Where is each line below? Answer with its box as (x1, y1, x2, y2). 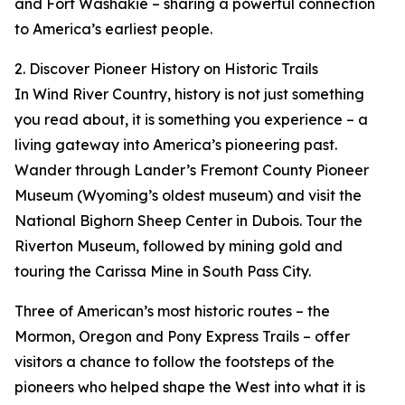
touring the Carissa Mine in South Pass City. (14, 262, 311, 281)
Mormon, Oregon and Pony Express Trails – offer (14, 327, 350, 346)
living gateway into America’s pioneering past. (14, 136, 337, 155)
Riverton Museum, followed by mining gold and (14, 237, 343, 256)
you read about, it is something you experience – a (14, 110, 368, 129)
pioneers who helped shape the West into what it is (14, 378, 365, 397)
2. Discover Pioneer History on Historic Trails (14, 60, 318, 79)
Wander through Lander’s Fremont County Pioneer (14, 161, 369, 180)
